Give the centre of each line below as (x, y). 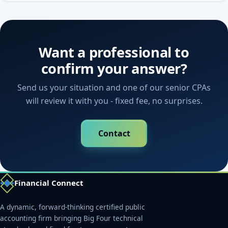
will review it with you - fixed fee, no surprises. (114, 101)
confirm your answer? (114, 69)
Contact (114, 133)
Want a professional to (114, 52)
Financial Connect (49, 183)
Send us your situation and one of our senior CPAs (114, 88)
